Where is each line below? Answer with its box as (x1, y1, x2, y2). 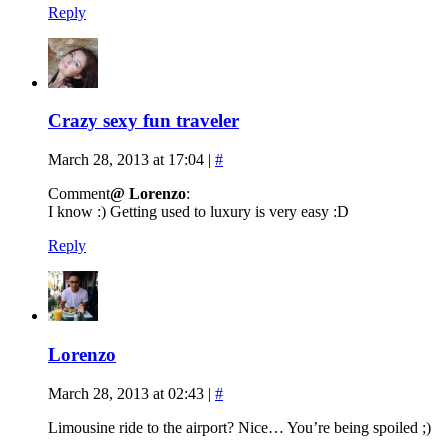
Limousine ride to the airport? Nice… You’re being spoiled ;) (48, 418, 431, 436)
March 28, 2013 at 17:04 (48, 151, 204, 169)
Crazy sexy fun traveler (48, 110, 239, 132)
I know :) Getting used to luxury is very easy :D (48, 203, 349, 221)
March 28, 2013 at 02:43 (48, 384, 204, 402)
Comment (48, 185, 110, 203)
